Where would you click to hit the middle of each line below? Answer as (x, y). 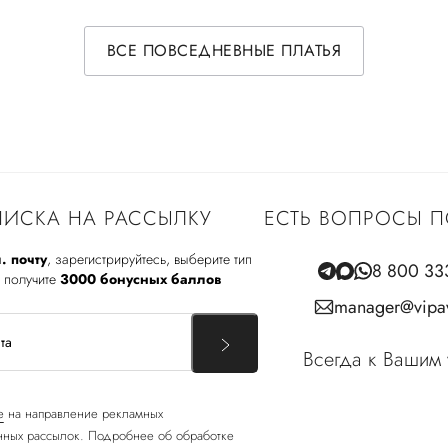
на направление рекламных (83, 413)
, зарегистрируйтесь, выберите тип (149, 258)
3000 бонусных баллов (140, 278)
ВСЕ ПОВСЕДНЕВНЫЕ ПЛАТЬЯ (224, 50)
